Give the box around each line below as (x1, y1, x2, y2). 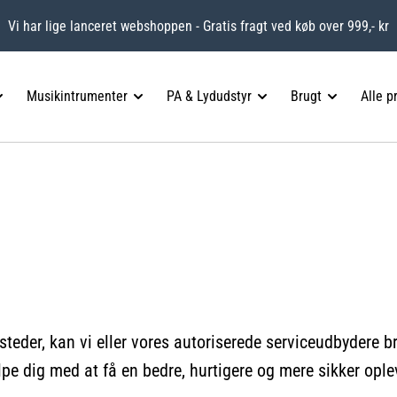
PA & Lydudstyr (166, 88, 252, 105)
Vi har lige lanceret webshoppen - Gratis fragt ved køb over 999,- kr (8, 17, 389, 35)
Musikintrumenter (26, 88, 128, 105)
